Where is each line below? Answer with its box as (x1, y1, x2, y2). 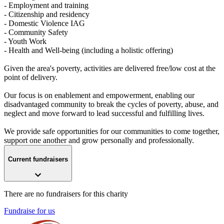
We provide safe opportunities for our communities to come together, (4, 126, 219, 135)
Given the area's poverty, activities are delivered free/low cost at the (4, 63, 215, 72)
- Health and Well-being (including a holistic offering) (4, 45, 173, 54)
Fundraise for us (4, 206, 55, 215)
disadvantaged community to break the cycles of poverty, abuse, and (4, 99, 218, 108)
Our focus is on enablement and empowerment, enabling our (4, 90, 194, 99)
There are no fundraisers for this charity (4, 189, 128, 198)
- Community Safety (4, 27, 68, 36)
